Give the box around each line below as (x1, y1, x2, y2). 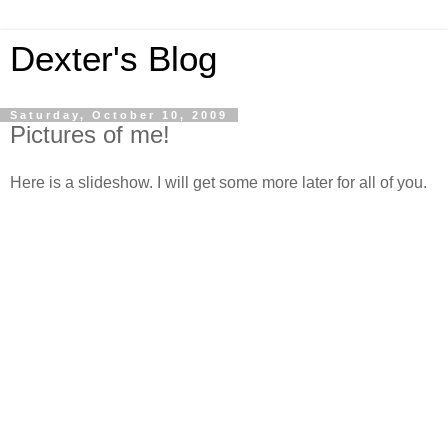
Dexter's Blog (10, 40, 217, 78)
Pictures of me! (10, 121, 170, 148)
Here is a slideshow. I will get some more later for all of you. (10, 173, 427, 191)
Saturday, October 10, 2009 (10, 109, 228, 121)
